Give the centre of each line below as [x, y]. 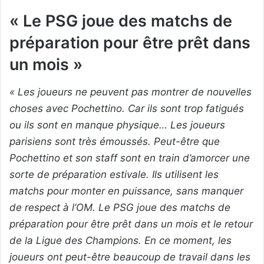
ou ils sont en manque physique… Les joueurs [117, 125]
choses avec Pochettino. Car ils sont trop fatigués [127, 108]
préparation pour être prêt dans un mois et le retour [131, 224]
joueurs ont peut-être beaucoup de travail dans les [130, 257]
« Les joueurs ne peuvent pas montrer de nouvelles [131, 92]
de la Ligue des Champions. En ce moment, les [121, 240]
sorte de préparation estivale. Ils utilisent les [114, 174]
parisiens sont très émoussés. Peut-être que [115, 141]
